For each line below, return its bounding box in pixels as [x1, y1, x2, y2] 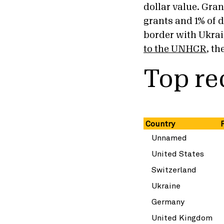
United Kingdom [149, 212, 212, 222]
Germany [149, 196, 184, 206]
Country [143, 118, 175, 128]
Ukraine [149, 180, 180, 190]
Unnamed [149, 132, 187, 142]
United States [149, 148, 204, 158]
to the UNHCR [143, 44, 206, 53]
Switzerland [149, 164, 196, 174]
